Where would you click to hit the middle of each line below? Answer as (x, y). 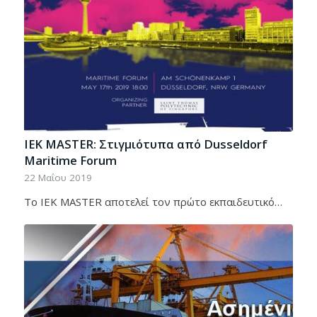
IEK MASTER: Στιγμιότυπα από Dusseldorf (145, 144)
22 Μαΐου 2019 (58, 178)
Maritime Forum (70, 161)
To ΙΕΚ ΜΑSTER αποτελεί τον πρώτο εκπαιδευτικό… (153, 202)
